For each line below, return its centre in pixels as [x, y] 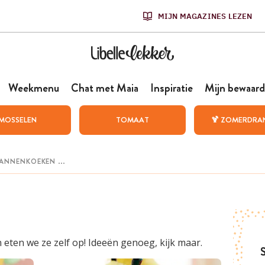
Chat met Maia [104, 88]
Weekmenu [33, 88]
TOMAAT [132, 120]
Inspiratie [171, 88]
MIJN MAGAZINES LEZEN [205, 16]
